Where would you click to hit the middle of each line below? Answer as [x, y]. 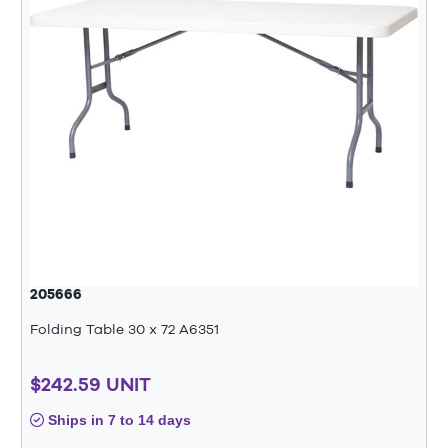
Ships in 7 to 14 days [117, 420]
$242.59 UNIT [90, 384]
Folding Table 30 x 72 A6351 [124, 328]
